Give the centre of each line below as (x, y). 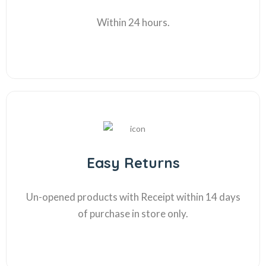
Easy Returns (133, 163)
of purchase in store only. (133, 213)
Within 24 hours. (133, 22)
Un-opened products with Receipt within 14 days (133, 197)
